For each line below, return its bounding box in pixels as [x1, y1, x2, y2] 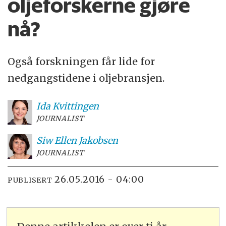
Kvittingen [52, 100, 99, 112]
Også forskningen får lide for [8, 54, 155, 68]
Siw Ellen [36, 134, 77, 146]
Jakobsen [78, 134, 118, 146]
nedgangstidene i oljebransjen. [8, 71, 165, 84]
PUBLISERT [8, 176, 52, 185]
